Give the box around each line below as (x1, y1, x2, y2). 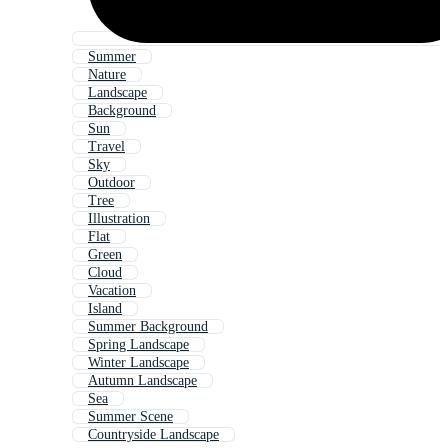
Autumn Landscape (88, 373, 197, 389)
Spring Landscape (88, 337, 189, 353)
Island (88, 301, 122, 317)
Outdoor (88, 175, 135, 191)
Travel (88, 139, 125, 155)
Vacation (88, 283, 136, 299)
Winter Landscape (88, 355, 189, 371)
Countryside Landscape (88, 427, 219, 443)
